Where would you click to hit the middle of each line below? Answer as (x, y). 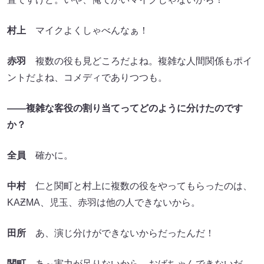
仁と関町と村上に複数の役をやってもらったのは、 (139, 186)
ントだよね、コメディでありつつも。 (87, 78)
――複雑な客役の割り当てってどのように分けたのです (125, 108)
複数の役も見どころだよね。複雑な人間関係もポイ (139, 61)
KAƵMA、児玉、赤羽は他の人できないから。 (104, 203)
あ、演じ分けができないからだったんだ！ (120, 233)
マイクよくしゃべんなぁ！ (87, 31)
